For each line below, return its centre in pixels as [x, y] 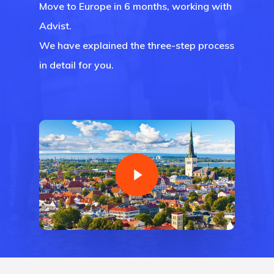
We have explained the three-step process [137, 46]
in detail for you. [76, 65]
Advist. [55, 26]
